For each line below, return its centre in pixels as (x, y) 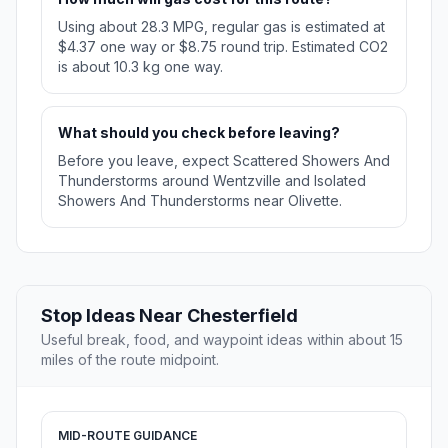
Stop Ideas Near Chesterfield (169, 316)
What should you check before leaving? (199, 133)
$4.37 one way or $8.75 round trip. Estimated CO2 (223, 47)
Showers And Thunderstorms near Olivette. (200, 201)
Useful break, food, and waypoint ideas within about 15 (222, 340)
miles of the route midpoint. (130, 360)
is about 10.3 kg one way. (140, 67)
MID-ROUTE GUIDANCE (127, 436)
